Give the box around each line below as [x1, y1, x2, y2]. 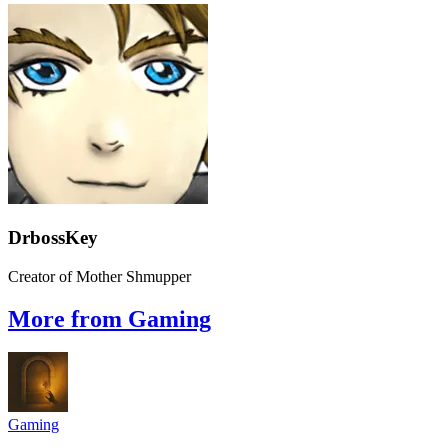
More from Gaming [8, 305, 211, 332]
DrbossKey [8, 226, 98, 248]
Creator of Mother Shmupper [8, 267, 191, 285]
